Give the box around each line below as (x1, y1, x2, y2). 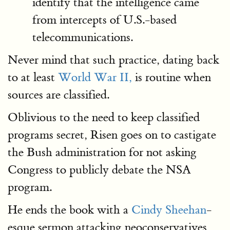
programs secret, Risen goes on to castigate (8, 127, 216, 142)
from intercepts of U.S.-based (32, 12, 177, 27)
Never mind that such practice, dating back (8, 52, 219, 67)
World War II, (58, 70, 132, 85)
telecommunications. (32, 30, 133, 45)
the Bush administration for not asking (8, 145, 197, 160)
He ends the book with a (8, 202, 131, 217)
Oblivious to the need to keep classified (8, 110, 200, 125)
